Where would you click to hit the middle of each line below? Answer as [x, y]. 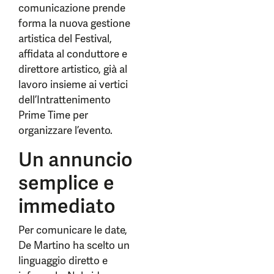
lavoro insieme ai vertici [73, 84]
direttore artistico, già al [73, 69]
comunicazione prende [72, 8]
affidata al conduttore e [73, 54]
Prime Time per [53, 115]
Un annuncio [76, 160]
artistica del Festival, [65, 39]
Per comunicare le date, [73, 230]
